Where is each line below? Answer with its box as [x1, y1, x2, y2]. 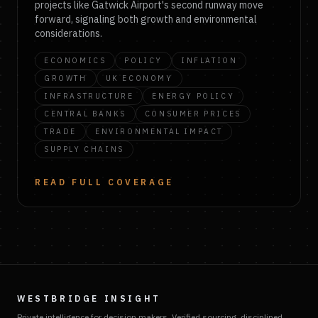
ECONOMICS [44, 55, 106, 65]
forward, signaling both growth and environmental [35, 13, 257, 26]
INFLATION [181, 55, 238, 65]
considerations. [35, 27, 102, 40]
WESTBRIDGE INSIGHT [17, 293, 161, 304]
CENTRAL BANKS [44, 109, 126, 119]
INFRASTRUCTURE [44, 91, 134, 101]
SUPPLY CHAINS [44, 144, 124, 154]
